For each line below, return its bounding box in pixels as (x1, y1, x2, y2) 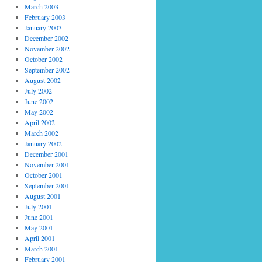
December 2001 (24, 149, 68, 158)
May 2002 (24, 107, 53, 116)
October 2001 (24, 170, 63, 180)
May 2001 (24, 223, 53, 232)
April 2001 (24, 233, 55, 243)
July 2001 (24, 202, 52, 211)
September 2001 (24, 181, 70, 190)
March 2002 (24, 128, 58, 137)
